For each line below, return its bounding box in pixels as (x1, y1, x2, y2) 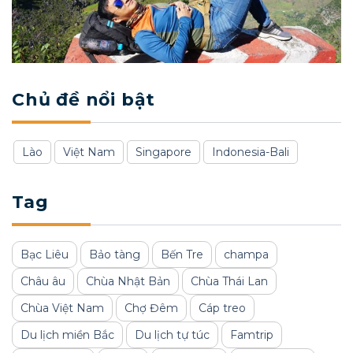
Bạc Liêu (20, 247, 69, 262)
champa (224, 247, 269, 262)
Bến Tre (161, 247, 203, 262)
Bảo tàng (89, 247, 140, 262)
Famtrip (230, 328, 273, 343)
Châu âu (20, 274, 65, 289)
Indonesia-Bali (212, 145, 289, 160)
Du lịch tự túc (135, 328, 210, 343)
